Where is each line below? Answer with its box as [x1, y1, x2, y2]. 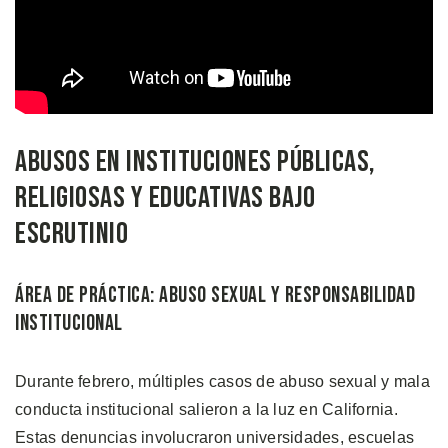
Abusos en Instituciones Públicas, [15, 143, 376, 180]
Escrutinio [15, 215, 128, 252]
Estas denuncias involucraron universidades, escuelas [15, 428, 414, 446]
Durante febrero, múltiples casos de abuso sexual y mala [15, 372, 430, 390]
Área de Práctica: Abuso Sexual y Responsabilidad [15, 281, 415, 309]
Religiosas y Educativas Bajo [15, 179, 315, 216]
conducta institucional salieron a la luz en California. [15, 400, 398, 418]
